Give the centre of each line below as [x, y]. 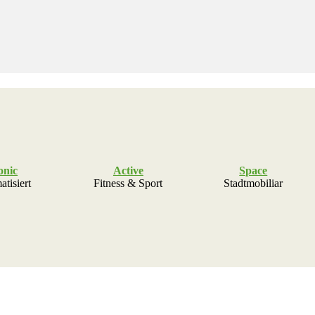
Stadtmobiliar [253, 183]
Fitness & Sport [128, 183]
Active [128, 170]
